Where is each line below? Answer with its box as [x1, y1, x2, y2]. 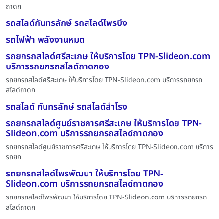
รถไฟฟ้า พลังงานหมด [6, 33, 85, 46]
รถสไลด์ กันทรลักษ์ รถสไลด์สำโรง [6, 100, 127, 113]
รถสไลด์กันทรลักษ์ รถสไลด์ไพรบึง [6, 16, 127, 30]
